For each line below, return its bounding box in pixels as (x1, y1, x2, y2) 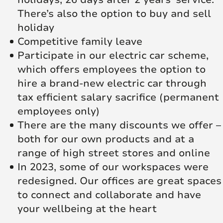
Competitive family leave (17, 34, 142, 48)
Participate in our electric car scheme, (17, 48, 209, 62)
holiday (17, 20, 54, 34)
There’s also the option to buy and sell (17, 6, 211, 20)
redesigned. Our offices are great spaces (17, 174, 222, 188)
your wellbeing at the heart (17, 202, 157, 216)
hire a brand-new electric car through (17, 76, 207, 90)
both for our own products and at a (17, 132, 194, 146)
